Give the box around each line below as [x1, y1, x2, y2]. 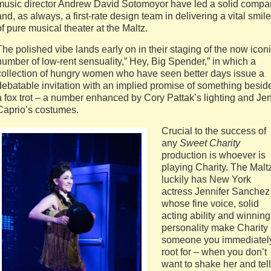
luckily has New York [162, 174, 251, 184]
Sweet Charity [180, 138, 240, 148]
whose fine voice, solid [162, 198, 259, 209]
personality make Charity [162, 223, 268, 233]
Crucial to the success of [162, 126, 266, 136]
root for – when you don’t [162, 247, 267, 257]
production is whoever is [162, 150, 266, 160]
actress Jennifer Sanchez [162, 186, 270, 197]
